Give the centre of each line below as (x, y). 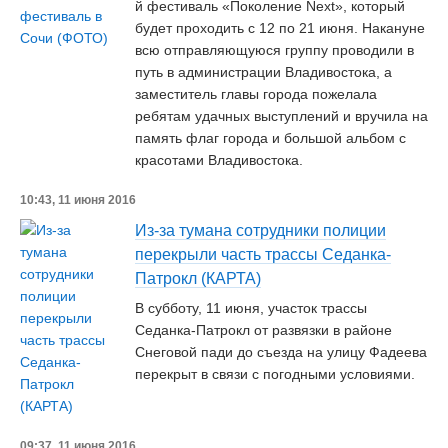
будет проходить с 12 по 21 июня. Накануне (280, 28)
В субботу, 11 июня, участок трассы (251, 308)
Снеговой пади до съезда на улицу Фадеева (281, 352)
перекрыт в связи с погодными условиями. (275, 374)
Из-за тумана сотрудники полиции (260, 230)
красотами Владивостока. (219, 160)
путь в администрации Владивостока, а (263, 72)
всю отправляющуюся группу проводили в (274, 50)
